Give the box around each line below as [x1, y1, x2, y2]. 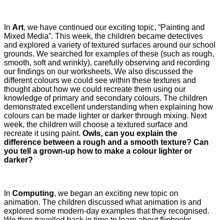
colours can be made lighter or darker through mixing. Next [4, 111, 207, 120]
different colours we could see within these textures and [4, 76, 196, 84]
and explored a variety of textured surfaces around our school [4, 40, 216, 49]
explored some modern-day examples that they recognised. [4, 206, 209, 215]
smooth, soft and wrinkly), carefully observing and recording [4, 58, 210, 67]
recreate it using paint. [4, 129, 82, 137]
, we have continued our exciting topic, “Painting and [24, 23, 205, 31]
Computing [12, 189, 54, 197]
